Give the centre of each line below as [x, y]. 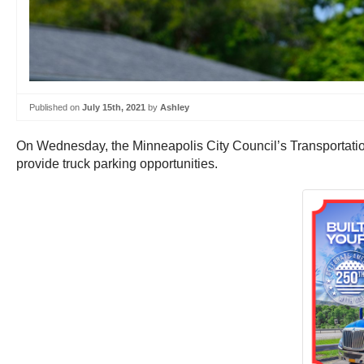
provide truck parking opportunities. [117, 164]
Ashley [175, 107]
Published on [56, 107]
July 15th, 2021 [114, 107]
